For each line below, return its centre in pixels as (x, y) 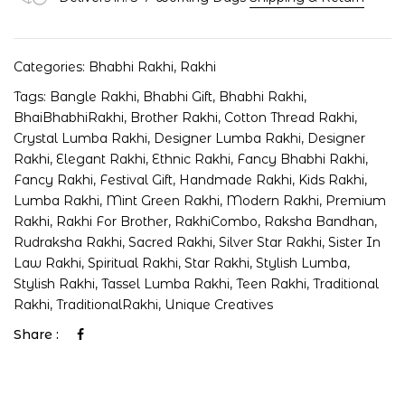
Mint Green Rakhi (163, 201)
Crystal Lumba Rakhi (80, 139)
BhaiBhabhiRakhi (69, 118)
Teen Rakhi (271, 284)
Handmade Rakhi (235, 180)
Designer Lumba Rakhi (227, 139)
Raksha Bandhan (319, 222)
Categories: (51, 67)
